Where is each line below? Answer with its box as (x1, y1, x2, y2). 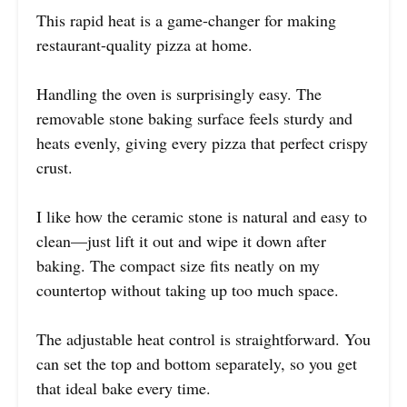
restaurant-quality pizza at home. (36, 34, 253, 56)
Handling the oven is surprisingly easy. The (36, 83, 322, 105)
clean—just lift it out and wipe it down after (36, 230, 326, 253)
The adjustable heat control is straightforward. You (36, 328, 371, 351)
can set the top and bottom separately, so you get (36, 352, 357, 375)
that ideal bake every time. (36, 377, 211, 400)
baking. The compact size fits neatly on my (36, 254, 320, 277)
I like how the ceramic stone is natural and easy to (36, 205, 367, 228)
